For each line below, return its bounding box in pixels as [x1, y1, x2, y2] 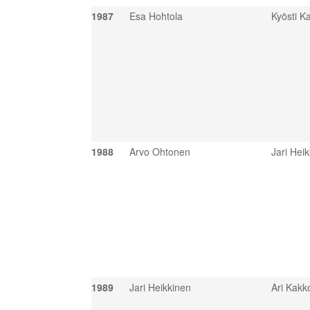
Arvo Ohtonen [129, 145, 190, 158]
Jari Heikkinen [129, 280, 191, 294]
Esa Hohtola [129, 9, 183, 23]
